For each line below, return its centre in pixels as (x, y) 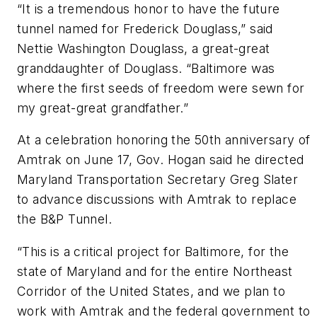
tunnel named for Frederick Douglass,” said (145, 28)
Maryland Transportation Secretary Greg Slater (157, 180)
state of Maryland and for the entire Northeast (155, 271)
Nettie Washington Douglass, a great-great (144, 48)
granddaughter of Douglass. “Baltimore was (146, 68)
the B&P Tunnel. (64, 219)
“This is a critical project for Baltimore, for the (153, 251)
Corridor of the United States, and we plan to (151, 291)
